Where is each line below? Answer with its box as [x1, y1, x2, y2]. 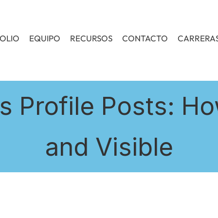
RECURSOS [70, 33, 112, 43]
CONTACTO [122, 33, 168, 43]
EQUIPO [29, 33, 60, 43]
